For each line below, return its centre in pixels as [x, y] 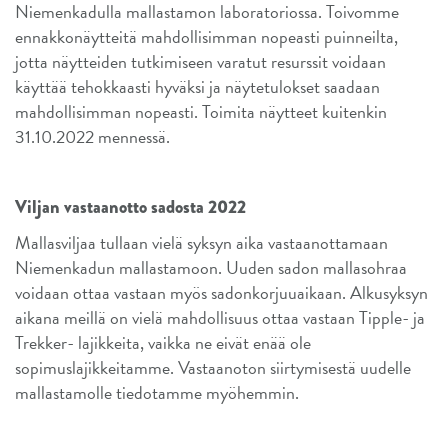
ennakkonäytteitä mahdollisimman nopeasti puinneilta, [206, 36]
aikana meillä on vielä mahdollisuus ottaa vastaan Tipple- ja [220, 317]
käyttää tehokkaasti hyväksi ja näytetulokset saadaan [197, 86]
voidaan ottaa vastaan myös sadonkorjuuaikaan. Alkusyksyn [221, 292]
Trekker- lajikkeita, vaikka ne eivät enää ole [163, 342]
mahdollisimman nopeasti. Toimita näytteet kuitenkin [201, 111]
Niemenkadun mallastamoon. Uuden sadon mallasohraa [211, 267]
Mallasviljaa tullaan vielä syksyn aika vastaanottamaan [201, 242]
